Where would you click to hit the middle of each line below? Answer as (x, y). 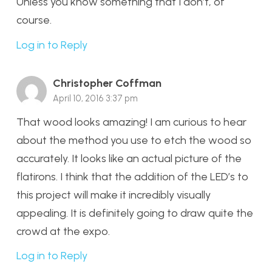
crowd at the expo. (63, 231)
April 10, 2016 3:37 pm (95, 98)
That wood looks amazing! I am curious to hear (131, 122)
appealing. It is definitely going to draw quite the (135, 213)
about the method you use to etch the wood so (134, 140)
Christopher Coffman (107, 83)
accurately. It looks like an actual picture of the (129, 158)
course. (34, 20)
